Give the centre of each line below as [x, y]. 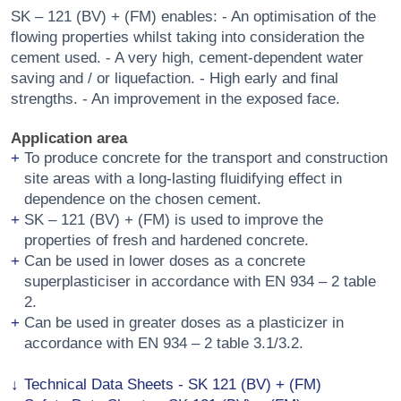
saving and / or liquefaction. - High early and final [174, 78]
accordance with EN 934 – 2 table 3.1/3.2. [163, 343]
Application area [68, 138]
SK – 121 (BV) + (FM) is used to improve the [173, 220]
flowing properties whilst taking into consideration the [187, 37]
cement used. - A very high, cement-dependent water [187, 58]
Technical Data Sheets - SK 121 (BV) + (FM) [172, 384]
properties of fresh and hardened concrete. [166, 240]
